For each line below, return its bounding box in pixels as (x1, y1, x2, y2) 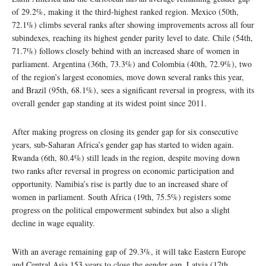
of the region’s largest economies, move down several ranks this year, (12, 71, 244, 83)
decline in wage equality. (12, 217, 95, 229)
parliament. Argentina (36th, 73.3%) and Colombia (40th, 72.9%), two (12, 58, 252, 70)
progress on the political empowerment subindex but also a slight (12, 204, 230, 216)
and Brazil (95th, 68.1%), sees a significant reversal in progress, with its (12, 84, 254, 96)
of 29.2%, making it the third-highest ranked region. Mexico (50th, (12, 6, 239, 18)
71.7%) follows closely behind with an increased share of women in (12, 45, 239, 57)
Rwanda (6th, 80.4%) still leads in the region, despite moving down (12, 152, 240, 164)
